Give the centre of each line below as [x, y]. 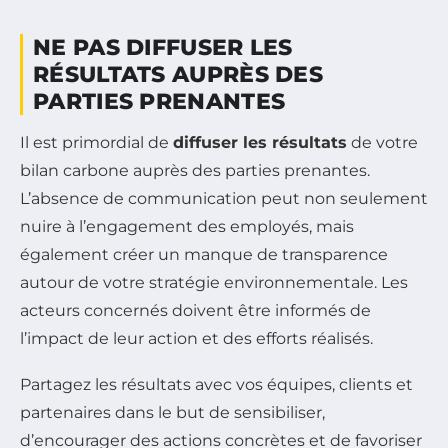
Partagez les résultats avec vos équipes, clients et [216, 384]
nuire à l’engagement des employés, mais [187, 226]
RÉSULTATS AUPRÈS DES [178, 74]
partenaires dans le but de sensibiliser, [172, 412]
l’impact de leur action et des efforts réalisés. [196, 338]
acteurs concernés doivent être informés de [195, 310]
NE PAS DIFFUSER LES [163, 47]
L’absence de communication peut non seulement [224, 198]
